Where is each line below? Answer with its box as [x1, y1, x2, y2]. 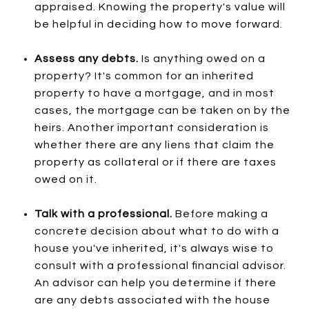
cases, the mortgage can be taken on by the [34, 104, 290, 116]
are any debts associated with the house [34, 294, 270, 306]
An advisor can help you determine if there [34, 277, 277, 288]
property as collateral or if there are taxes [34, 156, 277, 168]
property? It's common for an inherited [34, 70, 254, 81]
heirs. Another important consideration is [34, 121, 269, 133]
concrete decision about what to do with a [34, 225, 279, 237]
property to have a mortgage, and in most [34, 87, 275, 99]
